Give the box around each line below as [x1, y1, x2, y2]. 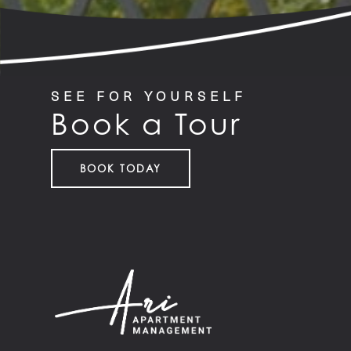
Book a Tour [51, 106, 242, 142]
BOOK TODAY [80, 161, 162, 175]
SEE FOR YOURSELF [51, 86, 248, 105]
